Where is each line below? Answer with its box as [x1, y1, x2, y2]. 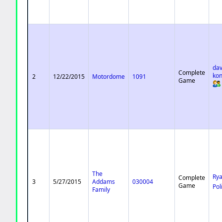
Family [92, 185, 111, 194]
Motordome [92, 72, 125, 81]
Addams [92, 177, 115, 186]
